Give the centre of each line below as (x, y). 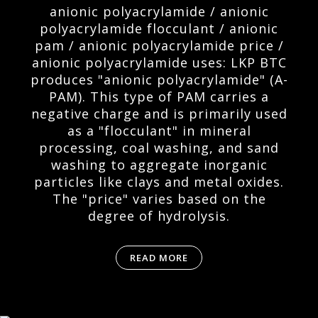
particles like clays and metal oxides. (159, 182)
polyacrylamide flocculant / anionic (159, 28)
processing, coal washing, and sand (159, 148)
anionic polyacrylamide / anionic (159, 11)
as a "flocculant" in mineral (159, 131)
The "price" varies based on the (159, 199)
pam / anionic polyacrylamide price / (159, 45)
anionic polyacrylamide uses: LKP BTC (159, 62)
